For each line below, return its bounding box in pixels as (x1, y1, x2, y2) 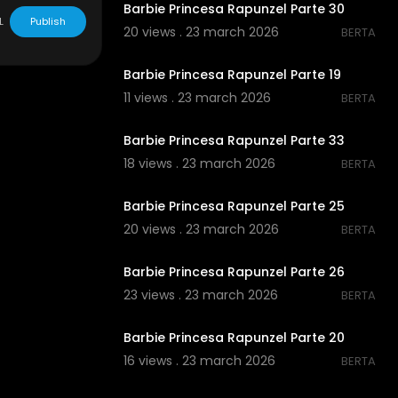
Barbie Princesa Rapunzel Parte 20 (123, 329, 345, 347)
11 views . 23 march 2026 (123, 89, 271, 107)
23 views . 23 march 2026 (123, 286, 278, 305)
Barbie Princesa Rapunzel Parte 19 (123, 66, 341, 84)
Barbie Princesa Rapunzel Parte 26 (123, 263, 345, 282)
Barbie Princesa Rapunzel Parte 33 (123, 131, 345, 150)
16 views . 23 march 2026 (123, 352, 275, 370)
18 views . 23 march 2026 (123, 155, 275, 173)
